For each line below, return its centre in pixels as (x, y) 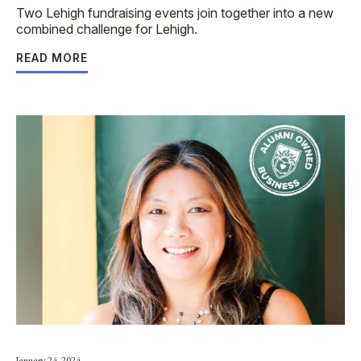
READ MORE (52, 58)
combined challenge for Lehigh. (107, 29)
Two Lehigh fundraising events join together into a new (175, 13)
